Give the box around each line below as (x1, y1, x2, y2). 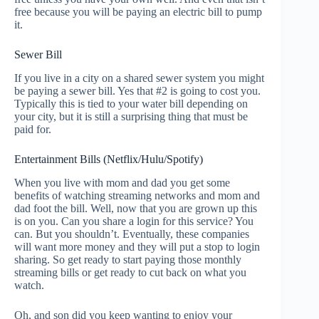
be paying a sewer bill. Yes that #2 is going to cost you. (14, 85, 261, 98)
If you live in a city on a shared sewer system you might (14, 72, 264, 85)
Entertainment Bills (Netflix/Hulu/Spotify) (14, 153, 203, 166)
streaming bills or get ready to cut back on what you (14, 266, 246, 278)
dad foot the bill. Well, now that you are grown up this (14, 202, 257, 214)
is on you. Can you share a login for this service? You (14, 214, 253, 227)
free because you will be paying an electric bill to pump (14, 6, 262, 19)
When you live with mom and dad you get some (14, 176, 230, 189)
